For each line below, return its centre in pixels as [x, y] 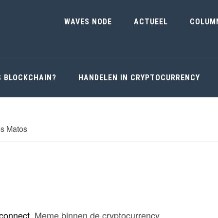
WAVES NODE [88, 22]
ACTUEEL [151, 22]
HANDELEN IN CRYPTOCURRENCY [139, 78]
